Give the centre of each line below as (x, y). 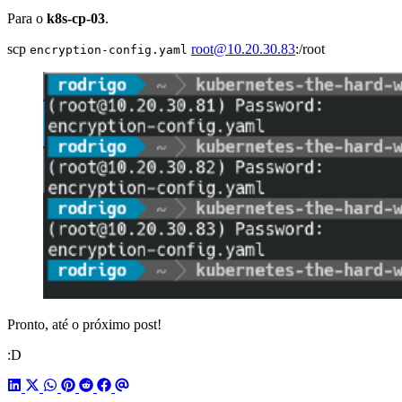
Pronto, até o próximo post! (84, 325)
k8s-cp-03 (76, 19)
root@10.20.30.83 (243, 49)
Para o (27, 19)
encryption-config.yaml (109, 50)
